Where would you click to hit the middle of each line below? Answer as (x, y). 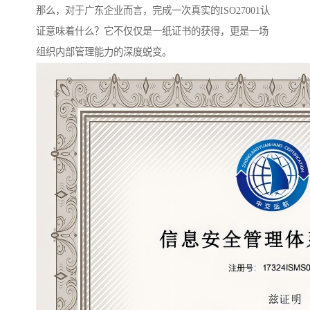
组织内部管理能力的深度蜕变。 (104, 52)
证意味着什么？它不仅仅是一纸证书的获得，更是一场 (152, 31)
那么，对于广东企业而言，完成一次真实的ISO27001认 (153, 11)
